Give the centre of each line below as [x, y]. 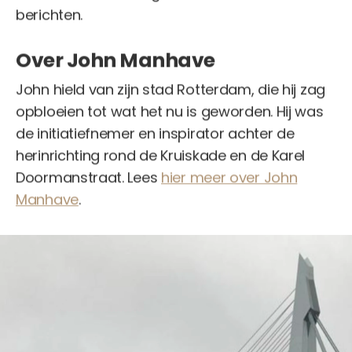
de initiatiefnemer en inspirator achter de [155, 133]
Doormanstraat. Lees [88, 177]
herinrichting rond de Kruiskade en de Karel [161, 155]
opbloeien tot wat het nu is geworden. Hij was [170, 111]
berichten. [49, 14]
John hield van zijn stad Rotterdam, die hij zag [170, 89]
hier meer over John [229, 177]
